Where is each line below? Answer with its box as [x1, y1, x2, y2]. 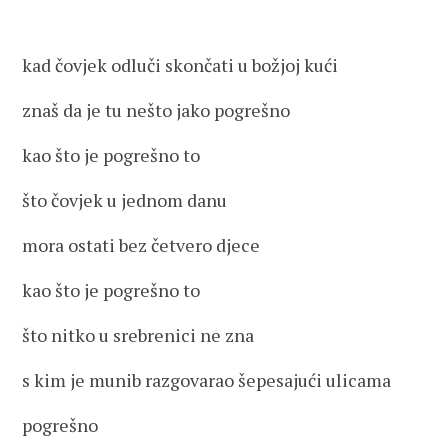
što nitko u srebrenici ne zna [22, 323, 255, 347]
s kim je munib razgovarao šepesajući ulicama [22, 368, 392, 392]
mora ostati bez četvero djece [22, 233, 261, 257]
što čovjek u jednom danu [22, 188, 228, 212]
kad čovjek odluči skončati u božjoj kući [22, 53, 339, 77]
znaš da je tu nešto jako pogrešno [22, 98, 291, 122]
